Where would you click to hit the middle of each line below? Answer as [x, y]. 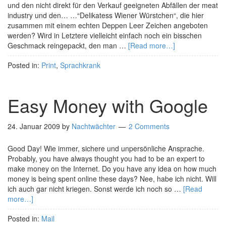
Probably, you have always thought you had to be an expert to [106, 158]
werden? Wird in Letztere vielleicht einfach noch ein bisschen [105, 35]
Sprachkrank [80, 65]
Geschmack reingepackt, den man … [68, 45]
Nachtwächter [94, 126]
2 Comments [149, 126]
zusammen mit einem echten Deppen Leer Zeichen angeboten [108, 25]
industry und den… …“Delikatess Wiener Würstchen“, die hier [106, 15]
